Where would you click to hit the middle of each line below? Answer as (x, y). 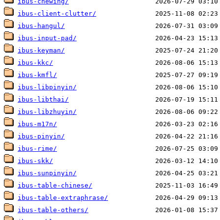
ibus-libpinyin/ (47, 87)
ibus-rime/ (37, 149)
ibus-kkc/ (35, 63)
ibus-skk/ (35, 161)
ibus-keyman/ (41, 51)
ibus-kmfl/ (37, 75)
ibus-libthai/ (43, 100)
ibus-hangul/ (41, 26)
